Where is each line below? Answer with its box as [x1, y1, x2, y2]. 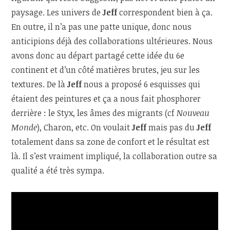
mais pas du [148, 122, 197, 133]
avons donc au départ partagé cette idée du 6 [11, 50, 181, 62]
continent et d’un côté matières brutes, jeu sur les [11, 64, 200, 76]
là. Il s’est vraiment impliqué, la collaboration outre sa [11, 150, 218, 162]
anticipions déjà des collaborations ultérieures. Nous [11, 35, 213, 47]
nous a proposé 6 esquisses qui [84, 79, 201, 90]
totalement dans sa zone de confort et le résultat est [11, 136, 210, 148]
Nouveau [177, 107, 210, 119]
